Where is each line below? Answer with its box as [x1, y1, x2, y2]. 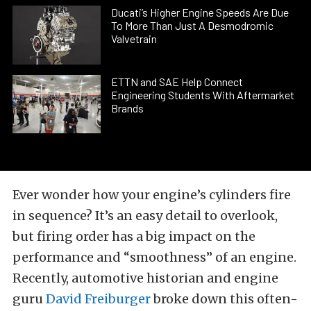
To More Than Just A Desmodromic [111, 19, 274, 33]
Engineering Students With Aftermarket [111, 87, 295, 101]
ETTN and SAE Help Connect [111, 74, 244, 88]
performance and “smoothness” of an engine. [12, 249, 296, 265]
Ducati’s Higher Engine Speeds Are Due [111, 6, 289, 19]
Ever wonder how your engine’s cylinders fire [12, 186, 291, 203]
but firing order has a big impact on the [12, 228, 255, 244]
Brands [111, 101, 144, 115]
